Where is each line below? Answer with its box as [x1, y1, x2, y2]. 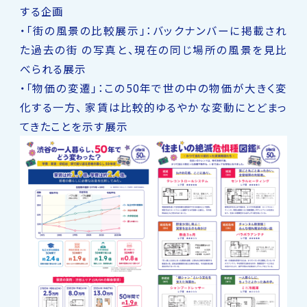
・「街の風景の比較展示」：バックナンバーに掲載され [19, 23, 288, 38]
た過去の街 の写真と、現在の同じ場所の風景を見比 [19, 42, 288, 58]
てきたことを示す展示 [19, 119, 128, 134]
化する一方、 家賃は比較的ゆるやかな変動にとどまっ [19, 99, 288, 115]
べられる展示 [19, 61, 87, 77]
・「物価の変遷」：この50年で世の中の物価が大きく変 [19, 80, 288, 96]
